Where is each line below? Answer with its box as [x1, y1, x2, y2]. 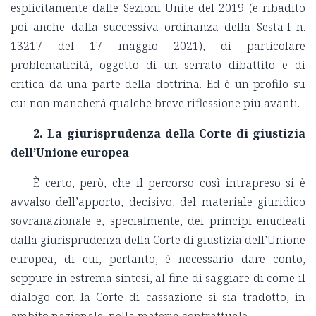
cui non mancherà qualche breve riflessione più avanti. [11, 95, 300, 111]
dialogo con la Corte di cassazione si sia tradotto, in [11, 289, 305, 305]
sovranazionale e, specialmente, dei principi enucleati [11, 213, 305, 229]
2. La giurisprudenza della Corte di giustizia [33, 126, 305, 142]
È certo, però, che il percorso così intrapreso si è [33, 175, 305, 191]
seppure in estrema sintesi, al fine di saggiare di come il [11, 270, 305, 286]
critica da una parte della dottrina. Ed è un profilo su [11, 76, 305, 92]
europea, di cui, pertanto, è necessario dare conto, [11, 251, 305, 267]
